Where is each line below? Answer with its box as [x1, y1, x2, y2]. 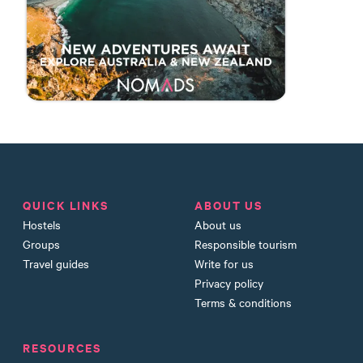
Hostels [23, 216, 61, 233]
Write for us [194, 254, 254, 271]
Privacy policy [194, 274, 263, 291]
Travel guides [23, 254, 89, 271]
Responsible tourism [194, 235, 297, 252]
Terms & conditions [194, 293, 292, 310]
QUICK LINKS [23, 195, 109, 213]
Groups [23, 235, 60, 252]
